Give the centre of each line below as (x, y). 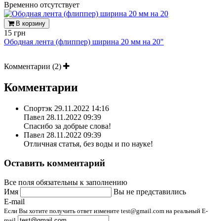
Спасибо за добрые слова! (67, 126)
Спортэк (38, 109)
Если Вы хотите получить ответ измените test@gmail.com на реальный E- (106, 211)
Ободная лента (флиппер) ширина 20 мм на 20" (84, 42)
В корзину (31, 24)
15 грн (15, 33)
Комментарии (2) (34, 67)
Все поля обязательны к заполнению (66, 182)
